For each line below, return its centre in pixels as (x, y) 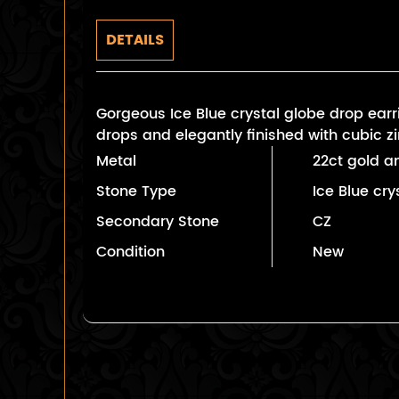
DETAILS (135, 40)
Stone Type (136, 191)
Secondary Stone (158, 222)
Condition (130, 252)
